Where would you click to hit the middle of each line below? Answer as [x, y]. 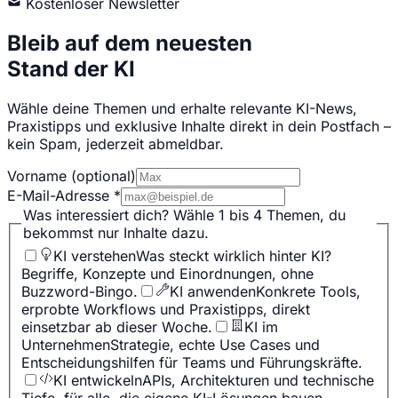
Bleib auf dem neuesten [130, 44]
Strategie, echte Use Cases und [215, 344]
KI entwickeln [98, 380]
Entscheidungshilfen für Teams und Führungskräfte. [192, 362]
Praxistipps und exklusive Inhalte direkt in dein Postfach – [199, 127]
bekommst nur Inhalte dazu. [116, 233]
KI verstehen [95, 255]
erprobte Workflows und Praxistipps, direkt [166, 309]
